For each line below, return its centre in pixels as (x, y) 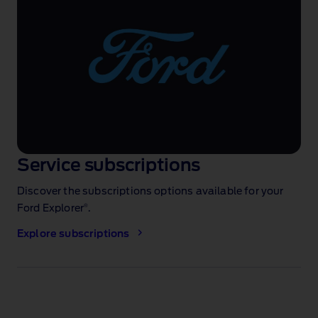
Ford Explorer (51, 208)
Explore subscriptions (73, 234)
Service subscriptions (109, 166)
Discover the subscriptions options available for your (150, 191)
